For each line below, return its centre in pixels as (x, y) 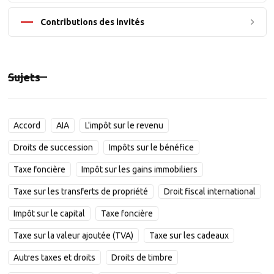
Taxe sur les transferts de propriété (80, 191)
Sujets (24, 77)
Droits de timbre (142, 257)
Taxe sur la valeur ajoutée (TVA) (73, 235)
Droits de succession (53, 147)
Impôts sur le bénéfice (151, 147)
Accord (27, 125)
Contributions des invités (92, 22)
